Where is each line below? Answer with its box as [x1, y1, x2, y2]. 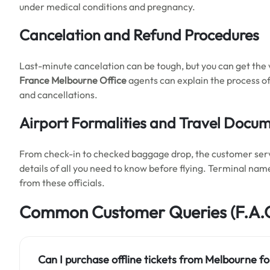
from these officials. [19, 177, 107, 189]
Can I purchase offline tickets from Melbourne [38, 253, 257, 266]
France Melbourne [19, 74, 98, 86]
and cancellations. [19, 89, 99, 101]
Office [99, 74, 127, 86]
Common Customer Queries [19, 201, 227, 222]
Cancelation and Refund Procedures [19, 25, 259, 45]
